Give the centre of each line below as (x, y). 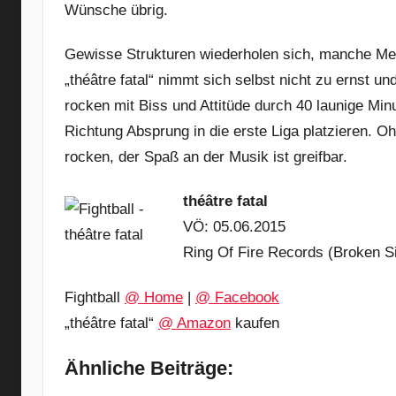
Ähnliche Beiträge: (149, 368)
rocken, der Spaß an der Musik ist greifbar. (206, 157)
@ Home (154, 297)
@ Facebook (237, 297)
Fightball (95, 297)
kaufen (255, 323)
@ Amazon (194, 323)
